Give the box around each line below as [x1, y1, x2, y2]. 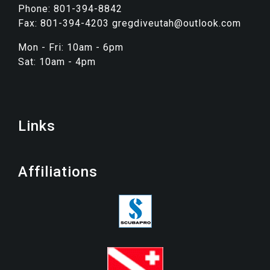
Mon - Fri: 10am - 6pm [18, 42, 124, 54]
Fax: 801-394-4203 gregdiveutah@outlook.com [18, 17, 241, 30]
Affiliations [18, 163, 98, 181]
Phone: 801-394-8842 [18, 3, 122, 15]
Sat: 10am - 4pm [18, 56, 96, 68]
